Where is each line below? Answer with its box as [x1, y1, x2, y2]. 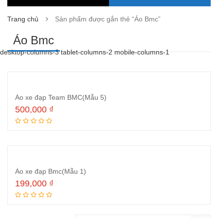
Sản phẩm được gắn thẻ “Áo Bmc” [55, 15, 161, 23]
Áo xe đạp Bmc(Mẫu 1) [15, 167, 86, 175]
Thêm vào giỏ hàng [89, 120, 149, 128]
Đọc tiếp [106, 194, 131, 202]
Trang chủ [7, 15, 38, 23]
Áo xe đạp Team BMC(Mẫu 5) [15, 93, 107, 101]
